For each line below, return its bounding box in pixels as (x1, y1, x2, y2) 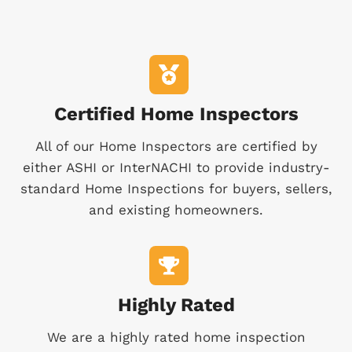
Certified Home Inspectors (53, 103, 299, 126)
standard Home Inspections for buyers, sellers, (20, 181, 332, 197)
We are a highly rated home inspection (46, 329, 306, 346)
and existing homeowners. (89, 202, 263, 218)
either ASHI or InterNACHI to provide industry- (22, 159, 330, 176)
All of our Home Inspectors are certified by (35, 138, 317, 155)
